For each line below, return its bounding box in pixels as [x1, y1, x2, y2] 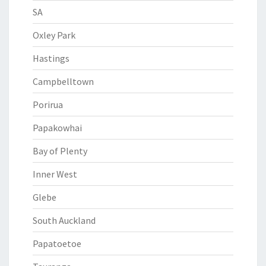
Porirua [33, 99, 63, 110]
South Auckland [33, 214, 96, 226]
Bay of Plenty [33, 145, 87, 157]
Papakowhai [33, 122, 82, 134]
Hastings [33, 52, 69, 64]
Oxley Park [33, 29, 75, 41]
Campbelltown [33, 75, 94, 87]
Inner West [33, 168, 77, 180]
